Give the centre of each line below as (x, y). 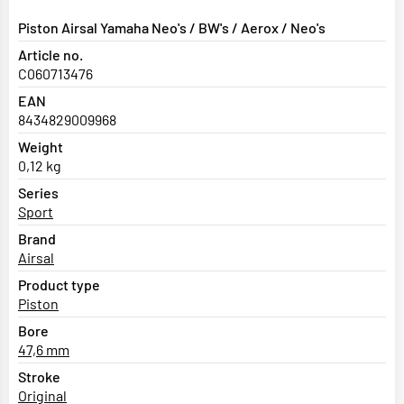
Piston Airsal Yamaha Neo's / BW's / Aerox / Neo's (172, 28)
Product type (59, 285)
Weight (41, 147)
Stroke (39, 377)
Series (38, 193)
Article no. (50, 55)
